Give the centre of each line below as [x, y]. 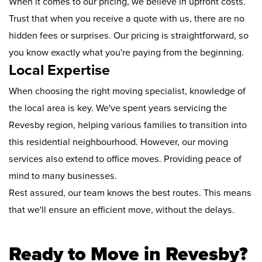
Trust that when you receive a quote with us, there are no [127, 19]
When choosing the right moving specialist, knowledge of [127, 92]
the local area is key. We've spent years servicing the [118, 108]
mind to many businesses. [63, 176]
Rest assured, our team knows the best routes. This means [130, 193]
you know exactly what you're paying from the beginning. [126, 53]
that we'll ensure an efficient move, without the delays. [122, 210]
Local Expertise [59, 70]
